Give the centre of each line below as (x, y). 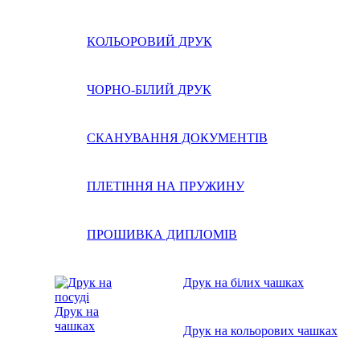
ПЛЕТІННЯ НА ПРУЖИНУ (166, 186)
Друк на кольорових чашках (260, 331)
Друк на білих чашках (243, 282)
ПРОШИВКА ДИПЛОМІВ (162, 234)
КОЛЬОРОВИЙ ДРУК (149, 41)
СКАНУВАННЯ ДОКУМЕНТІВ (177, 138)
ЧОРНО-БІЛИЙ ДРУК (149, 90)
